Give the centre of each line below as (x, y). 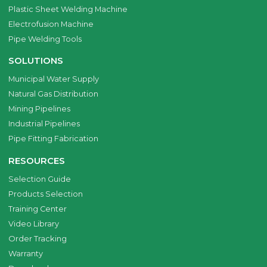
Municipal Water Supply (54, 79)
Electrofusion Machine (51, 24)
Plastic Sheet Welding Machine (68, 9)
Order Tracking (38, 239)
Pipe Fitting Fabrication (54, 139)
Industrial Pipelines (44, 124)
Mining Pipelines (40, 109)
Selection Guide (40, 179)
